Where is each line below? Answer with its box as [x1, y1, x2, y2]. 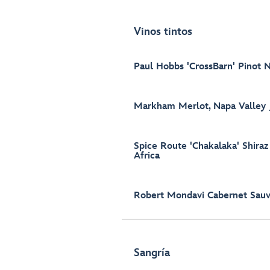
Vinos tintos [134, 25, 192, 38]
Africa [134, 150, 160, 162]
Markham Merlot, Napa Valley [134, 101, 266, 112]
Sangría [134, 246, 170, 259]
